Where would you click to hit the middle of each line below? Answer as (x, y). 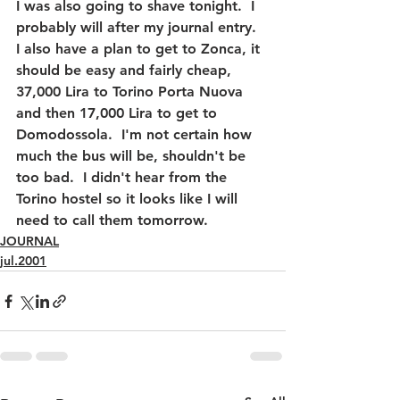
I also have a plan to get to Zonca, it (140, 49)
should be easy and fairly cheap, (126, 70)
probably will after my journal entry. (141, 27)
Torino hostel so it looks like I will (129, 199)
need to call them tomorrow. (112, 220)
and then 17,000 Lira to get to (119, 113)
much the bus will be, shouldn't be (133, 156)
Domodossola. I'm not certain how (136, 134)
